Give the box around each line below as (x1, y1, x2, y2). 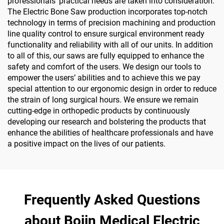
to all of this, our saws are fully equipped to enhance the (7, 51, 204, 61)
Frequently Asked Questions (24, 191, 200, 208)
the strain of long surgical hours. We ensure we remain (7, 95, 198, 105)
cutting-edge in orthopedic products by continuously (7, 106, 190, 116)
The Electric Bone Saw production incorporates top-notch (7, 7, 207, 17)
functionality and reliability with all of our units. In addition (7, 40, 213, 50)
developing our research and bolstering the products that (7, 117, 206, 127)
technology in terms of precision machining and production (7, 18, 215, 28)
